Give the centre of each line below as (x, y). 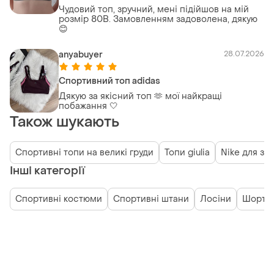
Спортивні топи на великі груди (84, 152)
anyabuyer (81, 54)
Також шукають (65, 122)
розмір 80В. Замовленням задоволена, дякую (158, 19)
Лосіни (216, 199)
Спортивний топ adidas (109, 81)
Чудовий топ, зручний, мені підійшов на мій (154, 9)
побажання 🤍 (88, 106)
